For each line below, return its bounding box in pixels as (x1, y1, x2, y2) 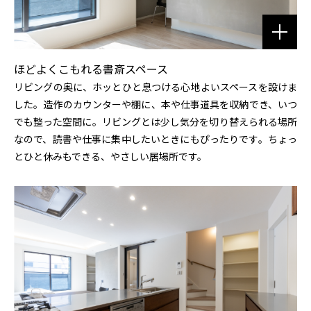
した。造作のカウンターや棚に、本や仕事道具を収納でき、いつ (14, 96, 297, 111)
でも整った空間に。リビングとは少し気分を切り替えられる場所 (14, 114, 297, 128)
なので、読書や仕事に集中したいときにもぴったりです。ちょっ (14, 131, 297, 146)
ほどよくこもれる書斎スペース (14, 60, 168, 77)
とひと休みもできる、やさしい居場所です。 (14, 149, 207, 163)
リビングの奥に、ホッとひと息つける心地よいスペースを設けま (14, 79, 297, 94)
